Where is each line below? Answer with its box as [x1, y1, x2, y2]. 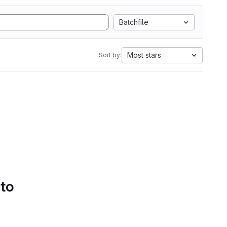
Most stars [127, 51, 161, 59]
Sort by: [99, 51, 122, 59]
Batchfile [119, 18, 148, 26]
